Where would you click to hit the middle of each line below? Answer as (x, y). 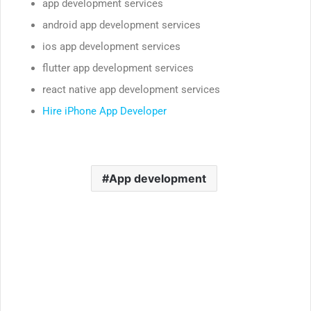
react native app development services (131, 89)
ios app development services (111, 46)
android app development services (121, 25)
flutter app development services (118, 68)
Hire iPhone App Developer (104, 111)
